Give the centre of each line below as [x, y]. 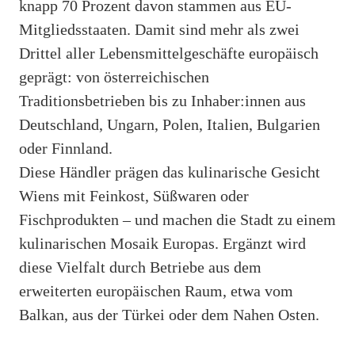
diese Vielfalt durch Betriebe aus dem [140, 267]
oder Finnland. [66, 148]
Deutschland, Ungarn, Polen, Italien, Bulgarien [170, 124]
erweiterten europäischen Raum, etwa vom [156, 290]
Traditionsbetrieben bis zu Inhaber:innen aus [162, 100]
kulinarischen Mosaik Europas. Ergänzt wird [162, 243]
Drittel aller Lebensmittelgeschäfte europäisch [169, 53]
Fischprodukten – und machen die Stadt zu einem [177, 219]
